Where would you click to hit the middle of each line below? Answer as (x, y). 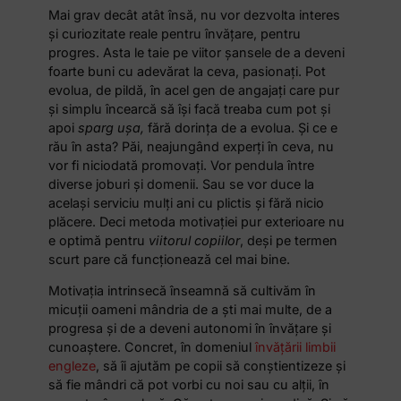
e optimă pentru (99, 240)
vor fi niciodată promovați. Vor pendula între (182, 165)
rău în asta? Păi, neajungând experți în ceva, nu (192, 146)
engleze (73, 366)
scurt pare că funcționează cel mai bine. (171, 259)
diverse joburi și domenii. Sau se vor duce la (182, 183)
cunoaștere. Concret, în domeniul (152, 347)
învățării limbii (296, 347)
